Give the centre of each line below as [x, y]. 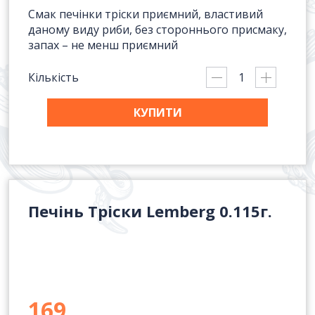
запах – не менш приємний [103, 45]
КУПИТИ [157, 112]
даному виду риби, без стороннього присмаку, [157, 30]
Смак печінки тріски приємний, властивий [146, 14]
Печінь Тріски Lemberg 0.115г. [150, 211]
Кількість [53, 77]
